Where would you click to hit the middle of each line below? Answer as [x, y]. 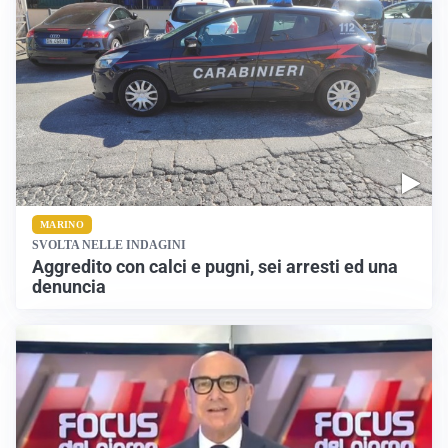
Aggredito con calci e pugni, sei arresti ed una [215, 266]
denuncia [69, 286]
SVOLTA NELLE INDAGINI [109, 244]
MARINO [62, 224]
